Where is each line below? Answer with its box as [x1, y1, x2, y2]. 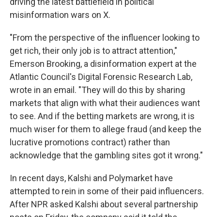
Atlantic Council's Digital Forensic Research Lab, [10, 72, 192, 82]
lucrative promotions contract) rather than [10, 137, 170, 147]
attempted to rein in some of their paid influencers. [10, 186, 204, 196]
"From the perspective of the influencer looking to [10, 32, 200, 43]
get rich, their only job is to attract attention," [10, 46, 177, 56]
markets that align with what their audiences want [10, 98, 200, 108]
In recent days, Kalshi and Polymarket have [10, 173, 173, 183]
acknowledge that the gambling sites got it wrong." [10, 150, 203, 160]
